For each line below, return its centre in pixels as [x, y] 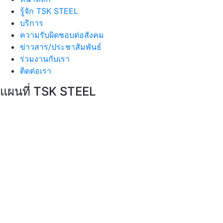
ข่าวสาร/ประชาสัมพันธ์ [61, 47]
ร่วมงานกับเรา [45, 59]
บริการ [32, 23]
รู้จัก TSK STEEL [49, 11]
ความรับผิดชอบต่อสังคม [62, 35]
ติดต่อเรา [36, 71]
